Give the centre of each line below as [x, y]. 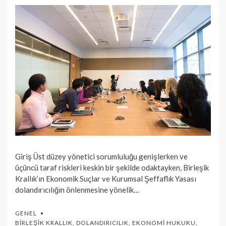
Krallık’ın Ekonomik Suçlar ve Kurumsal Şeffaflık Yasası [106, 179]
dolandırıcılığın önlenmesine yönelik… [77, 190]
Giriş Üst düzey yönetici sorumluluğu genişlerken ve [101, 157]
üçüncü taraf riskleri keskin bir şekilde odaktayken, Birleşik [112, 168]
